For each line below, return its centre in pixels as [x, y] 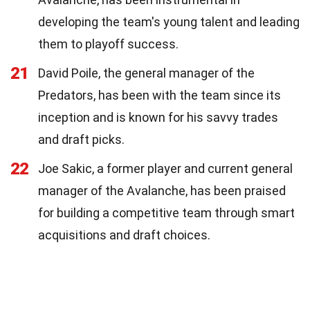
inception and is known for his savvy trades [158, 117]
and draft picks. [81, 139]
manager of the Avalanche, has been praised [162, 190]
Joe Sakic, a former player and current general [165, 168]
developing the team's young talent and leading [169, 21]
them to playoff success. [108, 44]
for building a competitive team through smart [166, 212]
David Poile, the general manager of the [146, 73]
